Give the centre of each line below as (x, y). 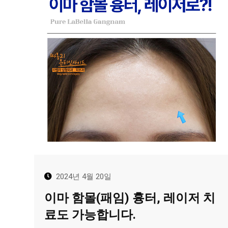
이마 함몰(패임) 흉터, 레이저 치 (130, 198)
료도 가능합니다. (90, 215)
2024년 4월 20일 (84, 177)
